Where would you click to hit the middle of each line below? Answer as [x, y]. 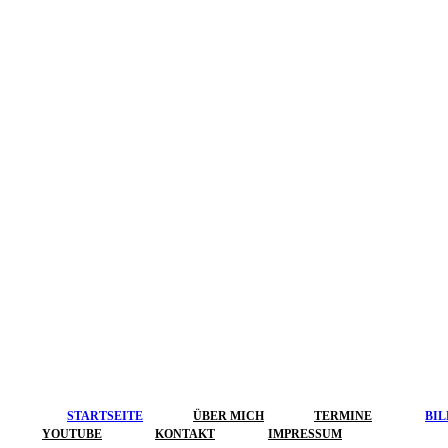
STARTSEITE [105, 416]
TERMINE [343, 416]
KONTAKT [185, 434]
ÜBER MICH [228, 416]
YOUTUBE [72, 434]
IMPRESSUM [305, 434]
